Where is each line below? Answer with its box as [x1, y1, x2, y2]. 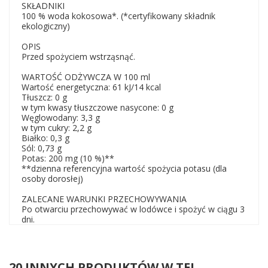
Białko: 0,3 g [22, 132, 69, 144]
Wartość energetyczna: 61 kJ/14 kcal [22, 81, 161, 93]
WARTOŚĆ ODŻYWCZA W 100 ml [22, 71, 150, 83]
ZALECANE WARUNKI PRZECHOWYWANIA [22, 193, 187, 205]
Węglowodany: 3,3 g [22, 112, 100, 123]
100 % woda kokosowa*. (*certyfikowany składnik [22, 10, 215, 22]
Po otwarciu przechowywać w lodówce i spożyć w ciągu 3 [22, 203, 245, 215]
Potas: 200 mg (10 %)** [22, 153, 114, 164]
